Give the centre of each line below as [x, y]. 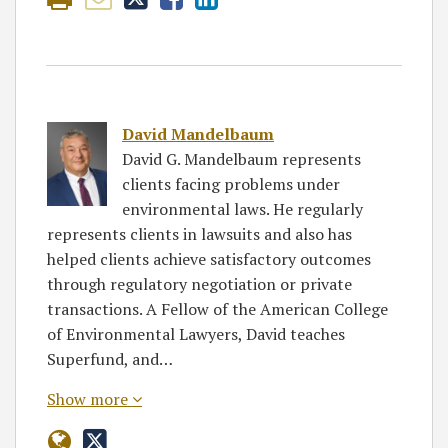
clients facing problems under [231, 184]
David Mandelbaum [198, 134]
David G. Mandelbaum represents [241, 159]
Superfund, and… [110, 359]
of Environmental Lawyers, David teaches [196, 334]
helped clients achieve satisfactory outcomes [209, 259]
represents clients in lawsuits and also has [199, 234]
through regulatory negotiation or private [199, 284]
